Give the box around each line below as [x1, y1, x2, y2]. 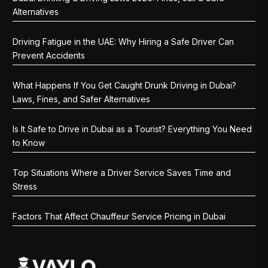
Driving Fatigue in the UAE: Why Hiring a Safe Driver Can [13, 36, 234, 47]
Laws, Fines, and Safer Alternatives [13, 94, 151, 105]
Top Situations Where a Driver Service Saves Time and [13, 167, 232, 178]
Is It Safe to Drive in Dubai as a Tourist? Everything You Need [13, 124, 252, 135]
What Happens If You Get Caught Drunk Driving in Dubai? [13, 80, 237, 91]
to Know [13, 138, 45, 148]
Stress [13, 181, 38, 192]
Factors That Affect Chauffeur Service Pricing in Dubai [13, 211, 226, 222]
